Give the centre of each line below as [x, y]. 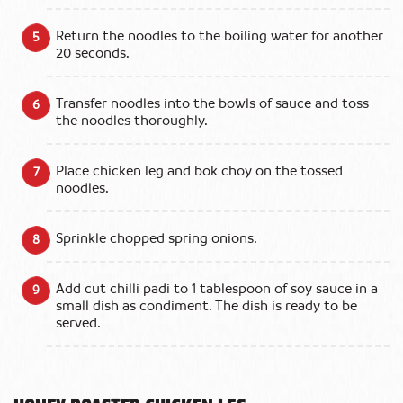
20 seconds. [93, 54]
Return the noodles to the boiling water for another [219, 36]
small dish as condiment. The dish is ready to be [206, 306]
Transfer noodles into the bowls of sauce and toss [212, 104]
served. [78, 323]
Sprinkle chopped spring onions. [157, 239]
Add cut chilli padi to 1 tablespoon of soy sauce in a [217, 289]
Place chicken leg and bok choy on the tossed [199, 171]
